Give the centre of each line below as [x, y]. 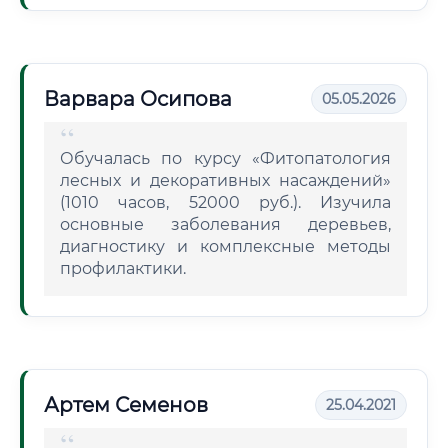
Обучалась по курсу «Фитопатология [225, 158]
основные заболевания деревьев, [225, 224]
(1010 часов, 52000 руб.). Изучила [225, 202]
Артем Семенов [126, 405]
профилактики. [123, 268]
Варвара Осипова [138, 99]
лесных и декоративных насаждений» [225, 180]
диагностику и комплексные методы [225, 246]
